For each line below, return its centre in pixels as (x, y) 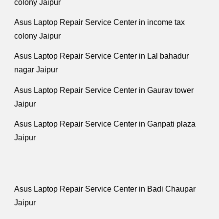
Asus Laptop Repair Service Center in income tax (100, 22)
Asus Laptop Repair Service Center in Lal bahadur (102, 56)
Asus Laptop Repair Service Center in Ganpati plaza (105, 124)
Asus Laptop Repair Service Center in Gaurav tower (104, 90)
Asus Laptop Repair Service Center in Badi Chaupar (105, 189)
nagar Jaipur (36, 70)
